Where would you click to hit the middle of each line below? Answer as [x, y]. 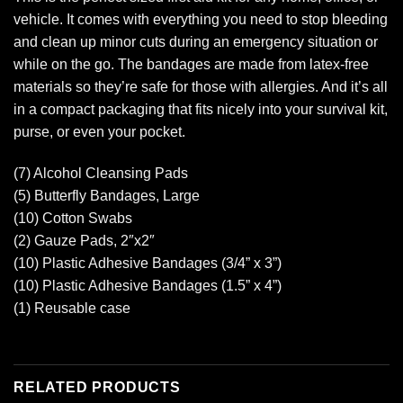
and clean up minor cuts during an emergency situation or [196, 41]
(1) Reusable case [72, 308]
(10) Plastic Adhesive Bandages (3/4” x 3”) [148, 263]
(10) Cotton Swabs [73, 218]
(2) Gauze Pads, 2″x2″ [84, 240]
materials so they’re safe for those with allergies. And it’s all [201, 86]
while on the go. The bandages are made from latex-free [191, 64]
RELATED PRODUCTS [97, 388]
